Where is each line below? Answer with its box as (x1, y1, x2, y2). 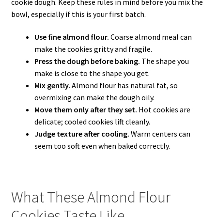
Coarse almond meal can (108, 32, 192, 42)
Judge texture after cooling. (34, 129, 129, 139)
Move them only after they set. (34, 105, 137, 115)
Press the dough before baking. (34, 56, 140, 66)
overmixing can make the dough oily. (34, 93, 155, 103)
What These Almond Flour (11, 187, 170, 207)
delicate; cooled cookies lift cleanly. (34, 117, 150, 127)
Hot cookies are (137, 105, 190, 115)
